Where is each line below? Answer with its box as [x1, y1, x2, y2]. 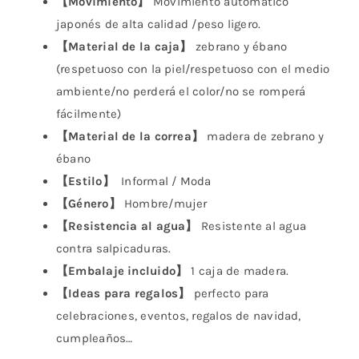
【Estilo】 [55, 174, 115, 189]
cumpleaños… [55, 331, 133, 346]
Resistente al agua [197, 219, 306, 234]
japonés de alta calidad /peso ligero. [55, 17, 261, 32]
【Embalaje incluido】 [55, 264, 188, 279]
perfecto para [190, 286, 269, 301]
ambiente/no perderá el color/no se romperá [55, 84, 306, 99]
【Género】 [55, 196, 121, 212]
